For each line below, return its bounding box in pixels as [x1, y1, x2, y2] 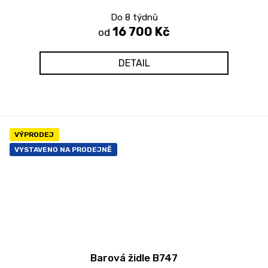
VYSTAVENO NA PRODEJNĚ [14, 145, 112, 154]
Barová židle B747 [90, 251, 178, 264]
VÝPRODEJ [14, 130, 54, 139]
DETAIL [118, 57, 150, 69]
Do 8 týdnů [110, 11, 158, 23]
